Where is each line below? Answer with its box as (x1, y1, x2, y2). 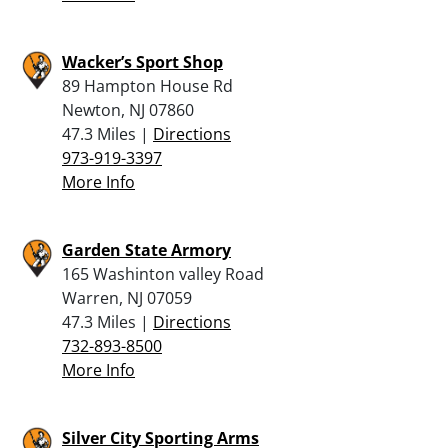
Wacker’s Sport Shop (62, 50, 223, 73)
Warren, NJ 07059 (62, 286, 192, 309)
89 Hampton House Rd (62, 74, 233, 97)
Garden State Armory (62, 238, 231, 261)
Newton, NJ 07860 (62, 98, 194, 121)
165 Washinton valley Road (62, 262, 264, 285)
